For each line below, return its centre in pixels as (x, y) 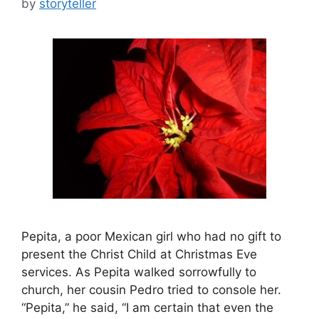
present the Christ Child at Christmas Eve (139, 254)
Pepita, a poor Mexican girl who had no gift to (151, 236)
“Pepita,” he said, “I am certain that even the (147, 307)
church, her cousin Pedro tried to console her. (151, 289)
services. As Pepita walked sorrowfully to (139, 272)
